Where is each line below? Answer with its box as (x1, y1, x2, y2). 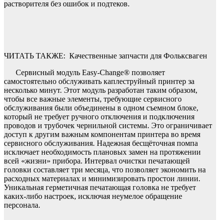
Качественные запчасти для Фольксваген (69, 51, 207, 60)
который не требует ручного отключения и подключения (4, 112, 194, 121)
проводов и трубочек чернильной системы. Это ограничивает (4, 121, 212, 130)
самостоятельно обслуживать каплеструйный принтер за (4, 77, 194, 85)
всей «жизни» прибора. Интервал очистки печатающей (4, 156, 190, 165)
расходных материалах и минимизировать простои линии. (4, 174, 200, 183)
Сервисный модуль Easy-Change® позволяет (16, 68, 165, 77)
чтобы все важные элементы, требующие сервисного (4, 94, 182, 103)
